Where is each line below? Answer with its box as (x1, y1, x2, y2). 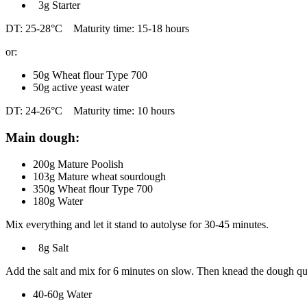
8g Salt (33, 241, 69, 254)
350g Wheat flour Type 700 (33, 182, 153, 195)
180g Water (33, 195, 83, 207)
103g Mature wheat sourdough (33, 170, 166, 182)
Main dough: (5, 130, 79, 145)
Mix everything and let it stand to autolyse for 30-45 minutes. (5, 218, 271, 230)
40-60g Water (33, 288, 92, 300)
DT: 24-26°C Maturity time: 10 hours (5, 105, 175, 117)
